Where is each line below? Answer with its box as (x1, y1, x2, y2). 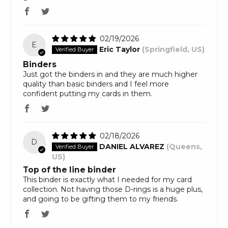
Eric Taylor (99, 45, 140, 54)
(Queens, (166, 142, 202, 152)
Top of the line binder (23, 165, 116, 175)
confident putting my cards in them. (23, 89, 152, 98)
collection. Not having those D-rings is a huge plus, (23, 185, 203, 194)
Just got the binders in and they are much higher (23, 69, 197, 79)
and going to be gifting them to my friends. (23, 194, 178, 204)
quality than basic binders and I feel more (23, 79, 169, 89)
